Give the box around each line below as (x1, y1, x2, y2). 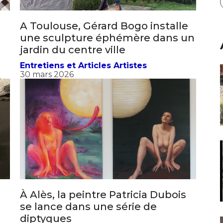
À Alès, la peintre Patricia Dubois (20, 198, 186, 210)
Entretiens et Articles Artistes (20, 70, 147, 80)
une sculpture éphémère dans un (20, 41, 195, 53)
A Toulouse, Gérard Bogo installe (20, 29, 188, 41)
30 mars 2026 (20, 79, 74, 89)
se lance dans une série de (20, 210, 157, 222)
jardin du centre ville (20, 53, 128, 65)
